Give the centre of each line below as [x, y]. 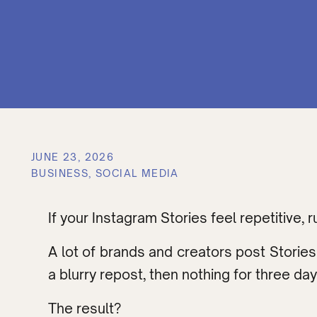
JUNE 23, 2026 [73, 157]
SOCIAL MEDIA [137, 173]
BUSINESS [60, 173]
